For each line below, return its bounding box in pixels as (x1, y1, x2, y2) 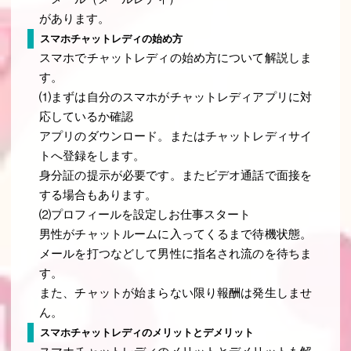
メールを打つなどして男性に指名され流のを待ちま (39, 248, 312, 261)
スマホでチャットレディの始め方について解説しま (39, 52, 312, 65)
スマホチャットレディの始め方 (39, 33, 183, 45)
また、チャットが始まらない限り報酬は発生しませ (39, 287, 312, 300)
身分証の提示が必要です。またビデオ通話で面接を (39, 169, 312, 183)
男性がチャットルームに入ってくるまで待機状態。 (39, 228, 312, 241)
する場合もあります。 (39, 189, 157, 202)
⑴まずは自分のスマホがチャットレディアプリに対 (39, 91, 312, 104)
